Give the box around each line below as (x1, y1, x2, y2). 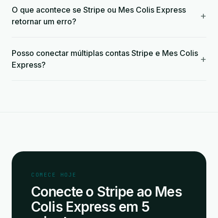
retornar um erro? (12, 17, 76, 26)
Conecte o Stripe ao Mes (31, 183, 182, 200)
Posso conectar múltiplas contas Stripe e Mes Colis (12, 48, 198, 58)
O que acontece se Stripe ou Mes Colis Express (12, 5, 186, 15)
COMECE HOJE (31, 171, 77, 178)
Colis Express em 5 (31, 199, 149, 215)
